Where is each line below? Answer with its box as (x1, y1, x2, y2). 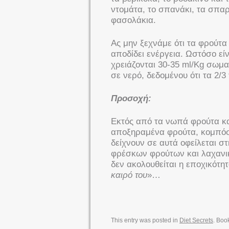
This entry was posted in (111, 217, 179, 224)
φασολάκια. (111, 15, 156, 25)
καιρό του (111, 170, 147, 180)
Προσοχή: (111, 94, 151, 103)
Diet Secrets (179, 217, 213, 224)
